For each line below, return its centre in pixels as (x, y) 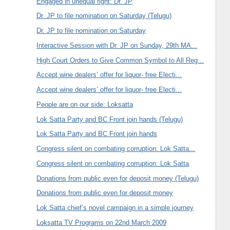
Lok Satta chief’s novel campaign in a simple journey (115, 208)
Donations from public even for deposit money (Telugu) (118, 178)
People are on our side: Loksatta (85, 104)
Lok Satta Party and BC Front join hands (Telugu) (110, 119)
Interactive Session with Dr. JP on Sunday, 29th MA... (117, 45)
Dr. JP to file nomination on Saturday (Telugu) (104, 16)
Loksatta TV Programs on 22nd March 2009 (102, 222)
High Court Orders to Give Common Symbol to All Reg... (120, 60)
